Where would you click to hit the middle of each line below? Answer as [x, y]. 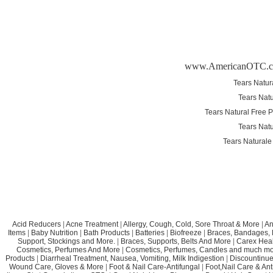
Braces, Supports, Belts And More [176, 241]
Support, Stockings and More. [66, 241]
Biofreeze [186, 232]
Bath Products [107, 232]
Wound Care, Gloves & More [56, 267]
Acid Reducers [37, 224]
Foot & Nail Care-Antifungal [154, 267]
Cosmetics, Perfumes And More [68, 250]
